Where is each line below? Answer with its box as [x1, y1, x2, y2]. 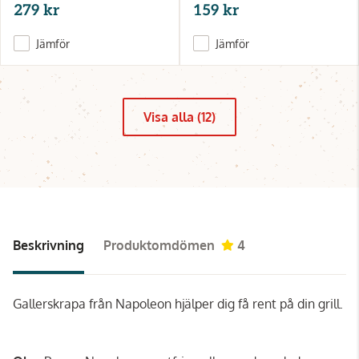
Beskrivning [13, 236, 84, 253]
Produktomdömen [103, 236, 215, 253]
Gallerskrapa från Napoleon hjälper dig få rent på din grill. [13, 295, 343, 312]
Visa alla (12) [143, 108, 216, 125]
